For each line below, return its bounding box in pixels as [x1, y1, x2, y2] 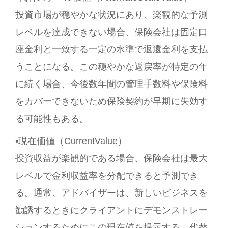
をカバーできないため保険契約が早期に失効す [15, 96, 208, 107]
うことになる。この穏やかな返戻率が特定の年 [15, 61, 208, 72]
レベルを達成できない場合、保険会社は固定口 [15, 26, 208, 38]
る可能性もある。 [15, 113, 89, 124]
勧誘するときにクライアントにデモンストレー [15, 205, 208, 216]
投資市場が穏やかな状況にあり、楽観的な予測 [15, 9, 208, 20]
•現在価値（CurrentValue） [15, 135, 127, 147]
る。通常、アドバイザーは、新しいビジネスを [15, 187, 208, 198]
